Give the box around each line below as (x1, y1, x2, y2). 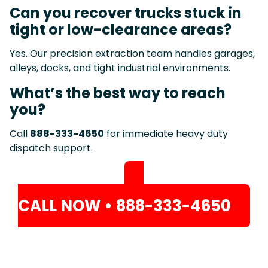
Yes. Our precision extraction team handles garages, (10, 46, 255, 60)
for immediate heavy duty (104, 126, 228, 141)
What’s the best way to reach (10, 83, 226, 103)
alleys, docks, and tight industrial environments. (10, 60, 230, 75)
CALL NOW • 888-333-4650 (18, 194, 231, 217)
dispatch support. (10, 141, 93, 155)
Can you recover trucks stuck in (10, 2, 242, 23)
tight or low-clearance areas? (10, 19, 232, 39)
